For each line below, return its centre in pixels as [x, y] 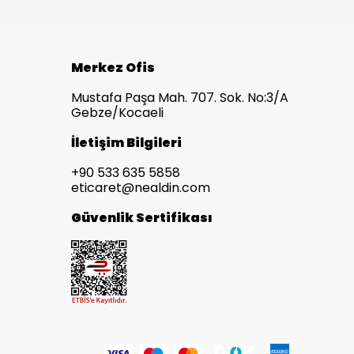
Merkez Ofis [113, 68]
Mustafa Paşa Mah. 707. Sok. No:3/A [180, 98]
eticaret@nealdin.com [141, 188]
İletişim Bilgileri [126, 143]
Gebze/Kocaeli [117, 113]
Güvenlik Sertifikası [142, 218]
